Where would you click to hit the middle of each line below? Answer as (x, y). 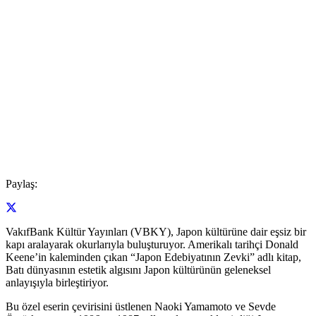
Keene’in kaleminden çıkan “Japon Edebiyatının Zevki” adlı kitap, (153, 257)
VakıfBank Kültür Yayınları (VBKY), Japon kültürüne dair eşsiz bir (156, 232)
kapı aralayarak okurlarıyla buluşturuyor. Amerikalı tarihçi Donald (152, 245)
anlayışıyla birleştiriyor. (57, 283)
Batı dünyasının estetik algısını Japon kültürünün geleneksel (138, 270)
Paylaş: (22, 183)
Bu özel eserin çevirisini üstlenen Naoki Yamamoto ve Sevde (141, 307)
